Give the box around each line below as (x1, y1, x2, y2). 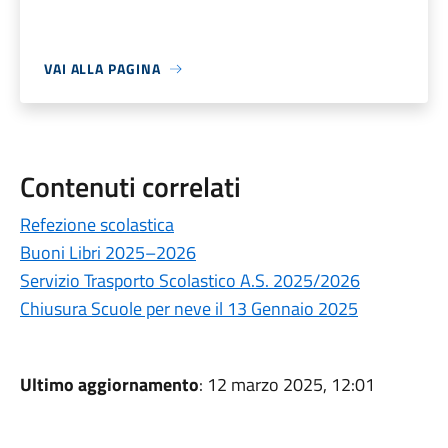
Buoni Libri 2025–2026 (19, 239, 196, 266)
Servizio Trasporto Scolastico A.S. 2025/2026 (19, 267, 360, 294)
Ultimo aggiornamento (19, 371, 199, 398)
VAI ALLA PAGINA (43, 58, 161, 79)
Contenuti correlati (19, 165, 241, 208)
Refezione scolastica (19, 211, 174, 238)
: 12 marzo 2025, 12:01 (198, 371, 375, 398)
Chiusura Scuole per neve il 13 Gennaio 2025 (19, 295, 358, 322)
